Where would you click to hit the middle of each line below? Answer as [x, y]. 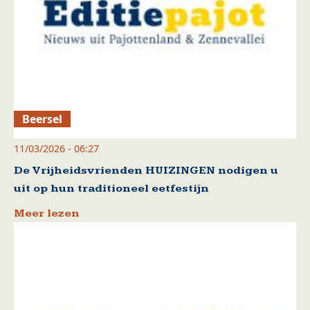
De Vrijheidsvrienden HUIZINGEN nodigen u [146, 170]
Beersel [43, 119]
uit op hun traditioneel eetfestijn [111, 188]
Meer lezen [47, 213]
